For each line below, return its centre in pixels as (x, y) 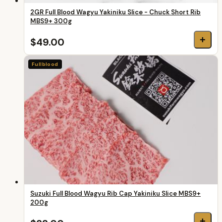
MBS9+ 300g (51, 21)
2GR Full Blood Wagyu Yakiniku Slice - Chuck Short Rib (115, 12)
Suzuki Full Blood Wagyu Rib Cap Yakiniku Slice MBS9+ (115, 193)
